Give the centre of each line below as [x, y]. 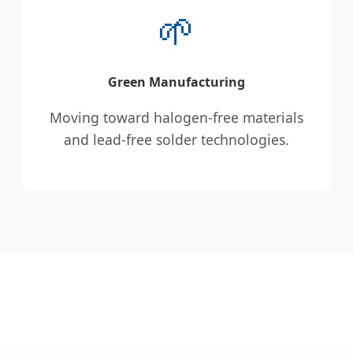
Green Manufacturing [176, 82]
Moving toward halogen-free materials [176, 117]
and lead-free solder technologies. [176, 139]
